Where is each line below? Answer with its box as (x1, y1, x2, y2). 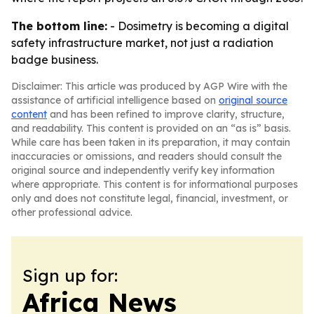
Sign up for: (22, 265, 118, 286)
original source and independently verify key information (11, 164, 275, 177)
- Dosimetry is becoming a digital (107, 19, 289, 33)
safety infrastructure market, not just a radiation (11, 36, 273, 50)
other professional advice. (11, 206, 132, 219)
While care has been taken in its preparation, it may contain (11, 136, 290, 149)
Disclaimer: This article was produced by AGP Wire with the (11, 80, 287, 93)
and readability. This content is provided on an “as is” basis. (11, 122, 291, 135)
